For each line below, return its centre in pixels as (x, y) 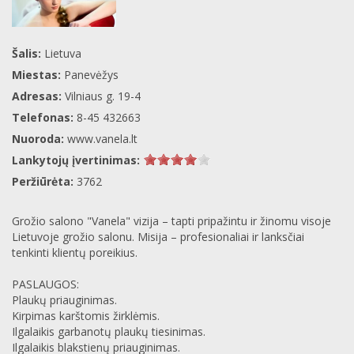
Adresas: (38, 96)
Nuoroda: (40, 139)
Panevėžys (91, 75)
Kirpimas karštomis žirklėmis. (86, 316)
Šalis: (28, 54)
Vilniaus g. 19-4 (103, 96)
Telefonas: (44, 118)
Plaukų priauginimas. (64, 300)
